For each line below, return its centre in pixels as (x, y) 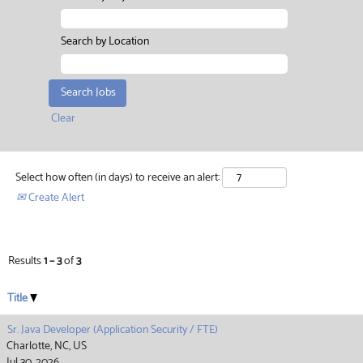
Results (26, 261)
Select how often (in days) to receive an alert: (117, 177)
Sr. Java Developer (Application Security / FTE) (113, 330)
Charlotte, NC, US (47, 346)
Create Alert (55, 198)
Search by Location (105, 42)
